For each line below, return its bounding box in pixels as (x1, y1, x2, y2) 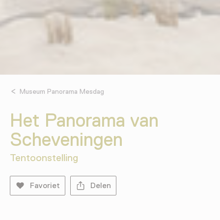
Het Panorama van (10, 110, 159, 131)
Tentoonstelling (10, 152, 78, 164)
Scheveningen (10, 129, 123, 150)
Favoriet (30, 181, 60, 191)
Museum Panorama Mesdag (20, 87, 105, 96)
